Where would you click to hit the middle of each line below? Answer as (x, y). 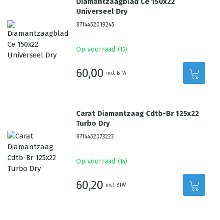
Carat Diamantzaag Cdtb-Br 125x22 (138, 113)
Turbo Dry (93, 123)
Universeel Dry (102, 11)
